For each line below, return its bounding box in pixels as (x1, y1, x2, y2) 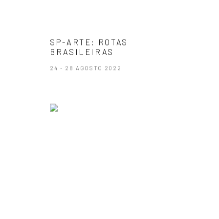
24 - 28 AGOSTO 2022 (50, 64, 122, 71)
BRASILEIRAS (50, 46, 114, 57)
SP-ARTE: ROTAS (50, 37, 128, 47)
